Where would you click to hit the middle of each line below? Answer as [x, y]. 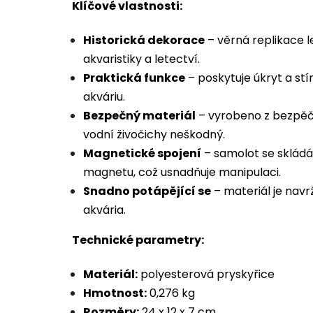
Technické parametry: [138, 240]
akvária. [104, 210]
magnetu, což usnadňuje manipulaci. [182, 173]
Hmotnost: [115, 293]
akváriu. [104, 97]
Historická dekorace [144, 41]
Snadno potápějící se [147, 191]
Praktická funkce [134, 78]
